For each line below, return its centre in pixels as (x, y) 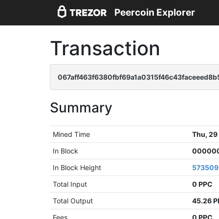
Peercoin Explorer (155, 13)
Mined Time (72, 134)
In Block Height (77, 167)
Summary (81, 108)
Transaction (105, 48)
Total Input (70, 184)
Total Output (73, 201)
